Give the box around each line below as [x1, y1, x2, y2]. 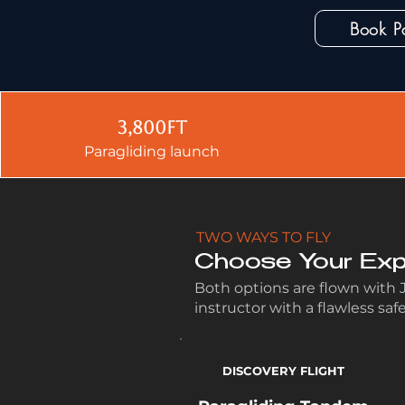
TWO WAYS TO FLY [196, 229, 331, 246]
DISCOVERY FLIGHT [221, 363, 344, 378]
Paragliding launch [84, 143, 221, 160]
